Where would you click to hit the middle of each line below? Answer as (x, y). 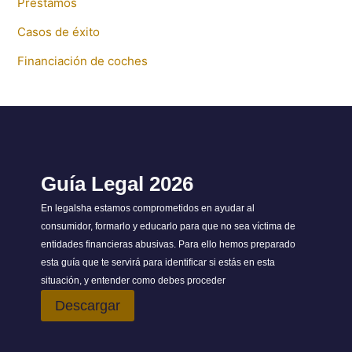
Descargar (87, 305)
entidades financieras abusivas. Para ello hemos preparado (168, 244)
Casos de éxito (59, 31)
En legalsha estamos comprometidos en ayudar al (147, 208)
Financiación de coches (82, 60)
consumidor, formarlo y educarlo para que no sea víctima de (168, 226)
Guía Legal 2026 (117, 183)
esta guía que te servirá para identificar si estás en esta (158, 262)
